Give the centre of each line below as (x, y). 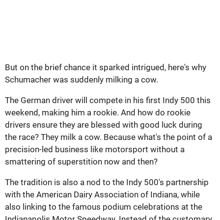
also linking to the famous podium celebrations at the (104, 206)
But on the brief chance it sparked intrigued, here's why (106, 67)
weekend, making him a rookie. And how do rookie (98, 112)
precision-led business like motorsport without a (95, 149)
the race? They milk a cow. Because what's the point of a (109, 137)
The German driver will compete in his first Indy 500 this (108, 100)
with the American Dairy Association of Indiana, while (102, 194)
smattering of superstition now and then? (81, 161)
